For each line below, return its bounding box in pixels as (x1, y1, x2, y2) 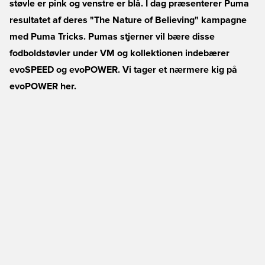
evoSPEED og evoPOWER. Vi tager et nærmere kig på (9, 65, 237, 75)
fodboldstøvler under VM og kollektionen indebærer (9, 49, 230, 58)
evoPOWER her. (9, 82, 76, 91)
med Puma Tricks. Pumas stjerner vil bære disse (9, 32, 215, 41)
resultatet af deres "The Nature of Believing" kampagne (9, 15, 247, 25)
